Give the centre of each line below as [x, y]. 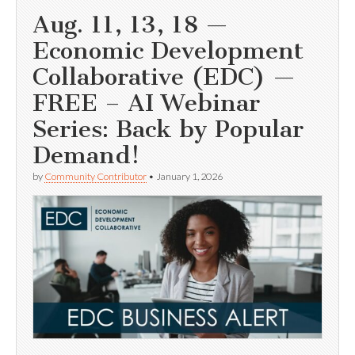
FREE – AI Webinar [146, 103]
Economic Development [168, 51]
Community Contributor [95, 177]
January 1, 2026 [189, 177]
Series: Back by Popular [168, 130]
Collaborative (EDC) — [164, 77]
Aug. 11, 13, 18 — [130, 25]
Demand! [86, 156]
